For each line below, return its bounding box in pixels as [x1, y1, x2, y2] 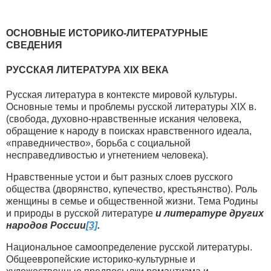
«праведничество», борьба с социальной [6, 138, 191, 149]
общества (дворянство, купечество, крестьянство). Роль [6, 184, 257, 195]
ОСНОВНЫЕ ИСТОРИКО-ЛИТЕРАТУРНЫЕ [6, 27, 208, 38]
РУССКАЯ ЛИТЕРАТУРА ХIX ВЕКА [6, 64, 169, 75]
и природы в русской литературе [6, 208, 155, 219]
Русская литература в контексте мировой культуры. [6, 90, 237, 100]
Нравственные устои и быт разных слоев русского [6, 172, 233, 183]
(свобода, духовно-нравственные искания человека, [6, 114, 241, 125]
